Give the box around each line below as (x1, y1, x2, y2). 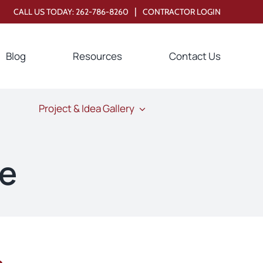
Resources (73, 49, 123, 63)
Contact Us (169, 49, 221, 63)
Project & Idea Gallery (38, 102, 134, 116)
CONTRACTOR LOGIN (143, 6, 221, 17)
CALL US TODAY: (14, 6, 76, 17)
